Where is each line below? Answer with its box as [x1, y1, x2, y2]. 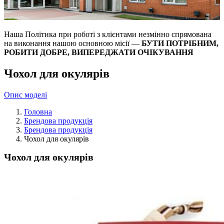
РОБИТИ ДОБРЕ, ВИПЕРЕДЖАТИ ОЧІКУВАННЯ [4, 48, 193, 57]
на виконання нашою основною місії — [4, 39, 141, 48]
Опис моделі [4, 90, 47, 99]
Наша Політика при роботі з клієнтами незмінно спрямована [4, 30, 211, 39]
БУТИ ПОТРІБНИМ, [141, 39, 218, 48]
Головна [24, 107, 52, 116]
